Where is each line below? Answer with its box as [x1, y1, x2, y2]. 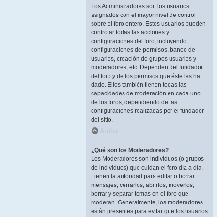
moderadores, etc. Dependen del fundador [91, 64, 203, 71]
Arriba [99, 127, 118, 135]
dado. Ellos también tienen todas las [91, 81, 186, 88]
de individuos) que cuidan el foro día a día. [91, 164, 203, 171]
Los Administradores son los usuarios [91, 3, 189, 10]
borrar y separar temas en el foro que [91, 190, 188, 197]
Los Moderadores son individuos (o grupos [91, 155, 204, 162]
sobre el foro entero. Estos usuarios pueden [91, 20, 206, 27]
